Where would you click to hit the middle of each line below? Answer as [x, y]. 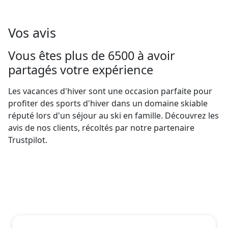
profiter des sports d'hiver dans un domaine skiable [108, 103]
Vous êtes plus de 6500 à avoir [92, 55]
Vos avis [32, 32]
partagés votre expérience [81, 69]
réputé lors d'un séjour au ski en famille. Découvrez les [113, 115]
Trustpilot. [28, 140]
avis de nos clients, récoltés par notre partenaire [101, 127]
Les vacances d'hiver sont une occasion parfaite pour [110, 91]
